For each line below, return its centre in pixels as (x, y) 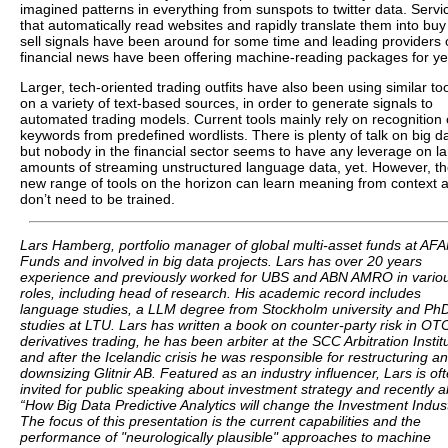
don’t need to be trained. (97, 199)
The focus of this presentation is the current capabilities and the (220, 421)
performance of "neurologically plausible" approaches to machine (225, 437)
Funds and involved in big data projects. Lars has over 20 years (221, 261)
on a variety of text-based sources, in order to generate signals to (226, 103)
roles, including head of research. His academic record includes (220, 293)
